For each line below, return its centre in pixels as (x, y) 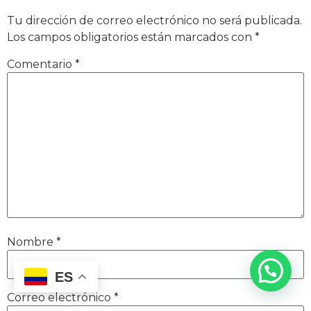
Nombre (32, 242)
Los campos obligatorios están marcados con (131, 37)
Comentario (41, 65)
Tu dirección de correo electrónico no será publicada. (154, 21)
